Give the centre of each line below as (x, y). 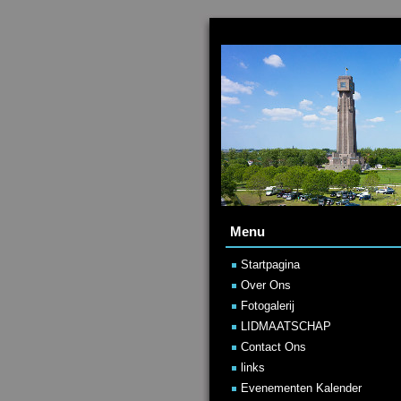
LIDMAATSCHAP (286, 326)
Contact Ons (273, 347)
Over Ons (266, 285)
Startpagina (270, 264)
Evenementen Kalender (301, 388)
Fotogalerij (268, 306)
